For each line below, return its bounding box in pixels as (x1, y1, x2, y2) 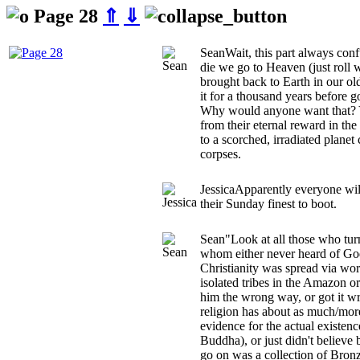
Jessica (200, 182, 235, 196)
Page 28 (29, 5, 103, 27)
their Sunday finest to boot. (200, 196, 337, 211)
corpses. (200, 146, 241, 161)
